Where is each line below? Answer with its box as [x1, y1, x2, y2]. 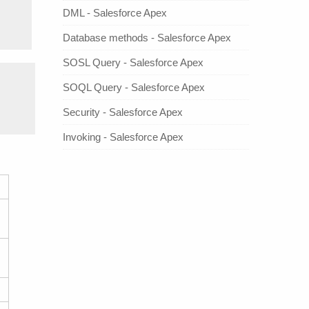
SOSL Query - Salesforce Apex [63, 56, 203, 68]
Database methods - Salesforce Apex [63, 31, 231, 43]
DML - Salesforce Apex [63, 6, 167, 19]
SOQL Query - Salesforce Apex [63, 81, 205, 93]
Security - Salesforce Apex [63, 106, 183, 118]
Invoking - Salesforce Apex [63, 130, 183, 143]
